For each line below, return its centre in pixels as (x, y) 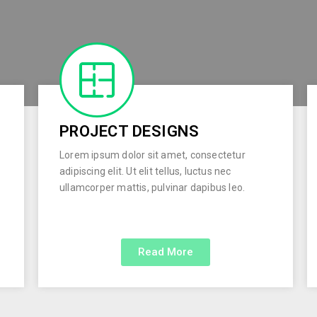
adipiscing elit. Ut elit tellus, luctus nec (145, 171)
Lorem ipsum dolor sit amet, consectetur (152, 155)
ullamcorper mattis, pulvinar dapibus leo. (152, 188)
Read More (165, 252)
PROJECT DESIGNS (129, 131)
